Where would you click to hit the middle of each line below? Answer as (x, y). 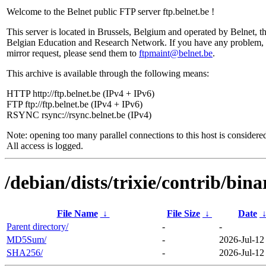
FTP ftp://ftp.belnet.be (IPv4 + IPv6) (75, 104)
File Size (183, 213)
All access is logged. (45, 146)
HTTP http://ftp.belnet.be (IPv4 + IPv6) (80, 94)
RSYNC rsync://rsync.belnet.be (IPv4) (79, 115)
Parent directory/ (37, 226)
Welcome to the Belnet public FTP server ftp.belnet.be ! (110, 12)
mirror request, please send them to (73, 53)
